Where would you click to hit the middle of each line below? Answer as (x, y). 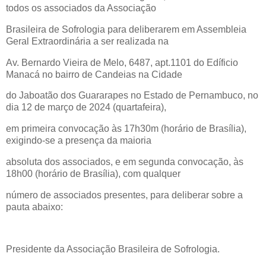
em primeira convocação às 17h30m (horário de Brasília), (126, 129)
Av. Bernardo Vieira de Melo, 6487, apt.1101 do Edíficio (122, 62)
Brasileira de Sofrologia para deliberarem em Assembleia (126, 29)
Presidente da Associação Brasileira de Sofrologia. (113, 249)
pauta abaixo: (34, 207)
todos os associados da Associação (81, 8)
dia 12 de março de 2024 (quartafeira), (86, 107)
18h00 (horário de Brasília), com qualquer (93, 173)
